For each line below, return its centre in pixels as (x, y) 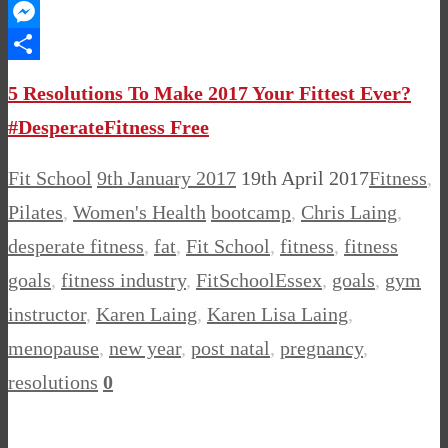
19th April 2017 (305, 177)
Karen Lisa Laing (277, 313)
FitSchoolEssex (259, 279)
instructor (47, 313)
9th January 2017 (166, 177)
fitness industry (123, 279)
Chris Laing (349, 211)
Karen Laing (146, 313)
